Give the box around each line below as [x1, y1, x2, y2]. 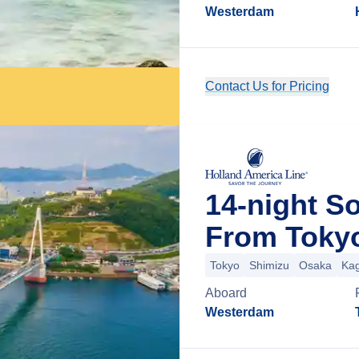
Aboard [205, 286, 247, 300]
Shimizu [249, 259, 289, 272]
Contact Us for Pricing [205, 79, 329, 93]
